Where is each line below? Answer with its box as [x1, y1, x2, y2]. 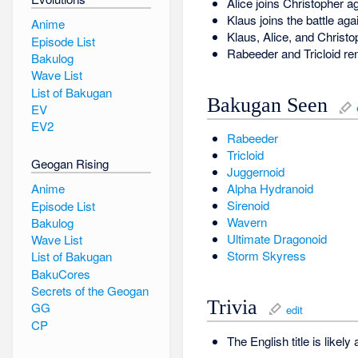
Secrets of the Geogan [30, 282, 149, 300]
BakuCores [30, 265, 90, 282]
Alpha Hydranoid [226, 180, 313, 197]
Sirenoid [226, 197, 269, 214]
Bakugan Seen [207, 93, 328, 117]
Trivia [207, 296, 258, 320]
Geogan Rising [30, 154, 109, 172]
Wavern [226, 213, 267, 231]
